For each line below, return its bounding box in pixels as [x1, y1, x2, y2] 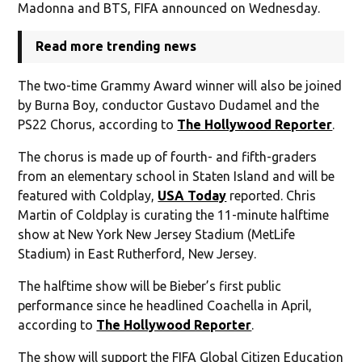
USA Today [158, 187, 227, 203]
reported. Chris [226, 187, 317, 203]
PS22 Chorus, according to [18, 116, 178, 132]
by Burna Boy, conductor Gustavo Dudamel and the [18, 97, 320, 112]
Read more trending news [36, 38, 197, 53]
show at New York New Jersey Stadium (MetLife [18, 226, 296, 242]
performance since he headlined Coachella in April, [18, 297, 313, 313]
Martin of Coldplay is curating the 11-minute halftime [18, 207, 330, 222]
